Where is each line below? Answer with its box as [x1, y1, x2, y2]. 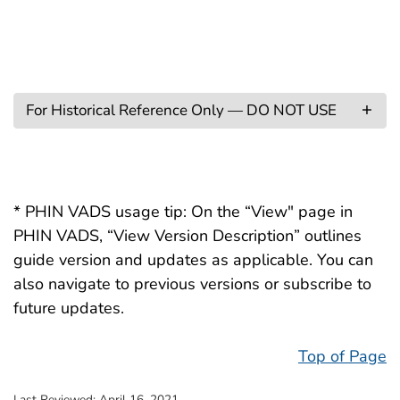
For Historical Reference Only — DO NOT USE [25, 100, 337, 121]
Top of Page [298, 345, 387, 367]
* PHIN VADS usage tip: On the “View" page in [13, 200, 353, 222]
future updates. [13, 296, 124, 319]
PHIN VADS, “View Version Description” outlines [13, 224, 362, 246]
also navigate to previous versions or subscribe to [13, 272, 371, 295]
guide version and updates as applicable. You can [13, 248, 373, 271]
